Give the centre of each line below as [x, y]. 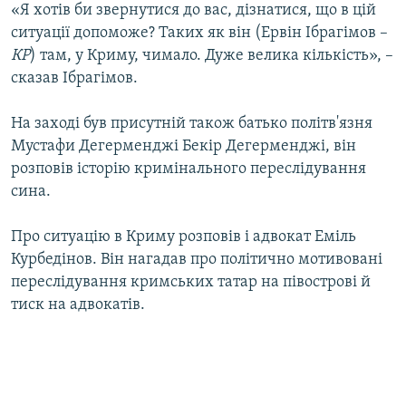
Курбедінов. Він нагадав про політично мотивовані [197, 260]
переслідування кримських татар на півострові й [191, 283]
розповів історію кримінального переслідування [188, 169]
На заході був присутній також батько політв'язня [192, 124]
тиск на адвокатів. [78, 305]
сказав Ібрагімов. [74, 79]
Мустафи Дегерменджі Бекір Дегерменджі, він [184, 147]
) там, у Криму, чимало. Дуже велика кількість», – [212, 56]
